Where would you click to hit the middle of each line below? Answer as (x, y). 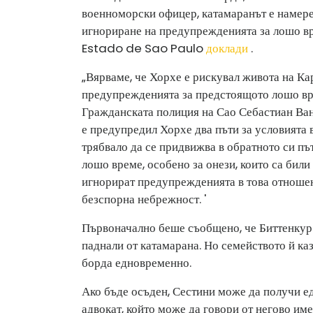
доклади (227, 48)
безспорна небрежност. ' (144, 199)
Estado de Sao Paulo (144, 48)
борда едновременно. (137, 262)
